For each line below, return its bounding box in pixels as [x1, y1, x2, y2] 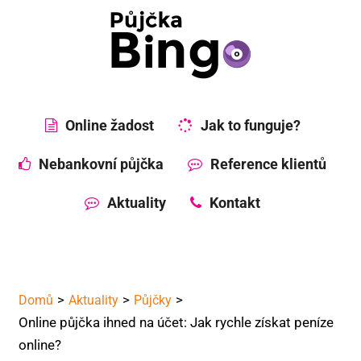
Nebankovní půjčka [39, 156, 164, 173]
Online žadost [64, 117, 154, 135]
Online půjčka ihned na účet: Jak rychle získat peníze [18, 313, 334, 330]
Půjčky [133, 292, 172, 308]
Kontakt [210, 194, 260, 212]
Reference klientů [210, 156, 326, 173]
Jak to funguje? [200, 117, 301, 135]
